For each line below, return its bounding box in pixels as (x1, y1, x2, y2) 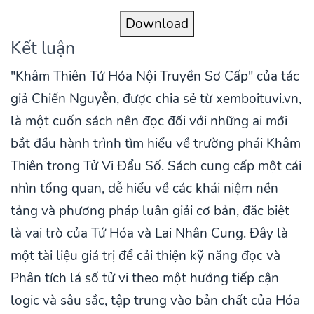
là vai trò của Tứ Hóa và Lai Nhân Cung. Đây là (11, 224, 288, 243)
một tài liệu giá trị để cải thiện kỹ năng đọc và (11, 247, 280, 266)
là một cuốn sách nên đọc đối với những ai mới (11, 112, 287, 131)
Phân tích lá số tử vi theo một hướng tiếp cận (11, 269, 279, 288)
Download (125, 15, 189, 34)
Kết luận (11, 36, 75, 61)
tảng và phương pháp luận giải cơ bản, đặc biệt (11, 202, 289, 221)
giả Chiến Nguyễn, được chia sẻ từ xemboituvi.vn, (11, 90, 301, 109)
